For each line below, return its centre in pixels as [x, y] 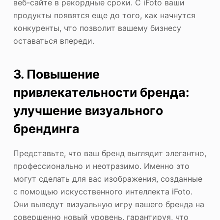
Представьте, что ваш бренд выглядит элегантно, [110, 153]
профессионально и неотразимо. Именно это [101, 166]
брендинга [46, 129]
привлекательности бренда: [101, 93]
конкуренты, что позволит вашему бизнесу [97, 28]
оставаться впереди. [54, 41]
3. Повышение [56, 74]
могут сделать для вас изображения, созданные [108, 179]
